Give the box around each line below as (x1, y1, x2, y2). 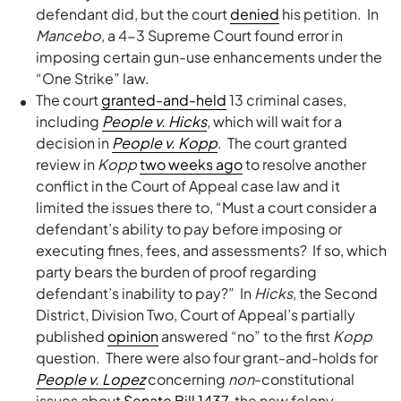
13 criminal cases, (226, 90, 346, 109)
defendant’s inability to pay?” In (36, 284, 254, 303)
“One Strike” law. (36, 69, 149, 88)
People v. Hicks (102, 112, 207, 131)
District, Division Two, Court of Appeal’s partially (36, 305, 355, 324)
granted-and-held (101, 90, 226, 109)
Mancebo (36, 26, 101, 45)
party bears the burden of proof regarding (36, 262, 317, 281)
